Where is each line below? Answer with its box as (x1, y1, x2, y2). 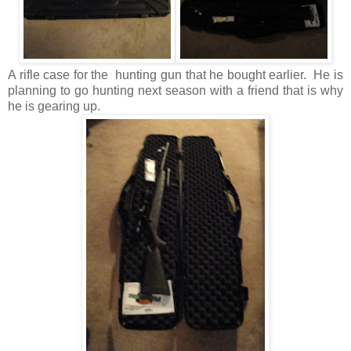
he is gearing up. (8, 100, 100, 114)
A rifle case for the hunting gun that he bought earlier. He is (8, 68, 343, 82)
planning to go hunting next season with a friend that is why (8, 84, 343, 98)
